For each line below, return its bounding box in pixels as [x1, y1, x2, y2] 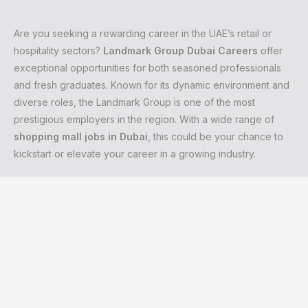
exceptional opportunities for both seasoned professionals [14, 62, 281, 74]
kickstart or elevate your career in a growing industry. [14, 148, 256, 160]
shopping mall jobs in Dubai [14, 131, 148, 143]
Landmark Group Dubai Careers [103, 45, 258, 57]
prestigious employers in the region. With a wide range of [14, 113, 274, 126]
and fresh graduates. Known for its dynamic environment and [14, 79, 289, 91]
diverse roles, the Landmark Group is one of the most [14, 96, 255, 109]
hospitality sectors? [14, 45, 103, 57]
